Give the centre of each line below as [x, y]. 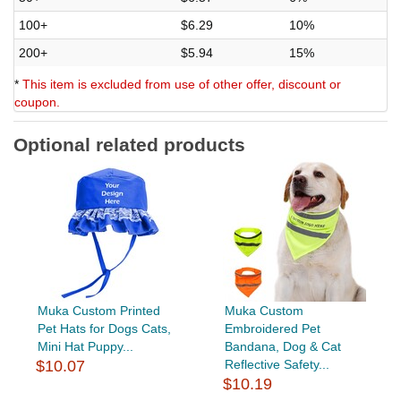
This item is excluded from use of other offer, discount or [182, 84]
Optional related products [129, 144]
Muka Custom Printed [98, 310]
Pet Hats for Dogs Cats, [104, 328]
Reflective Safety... [277, 364]
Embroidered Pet [272, 328]
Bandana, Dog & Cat [282, 346]
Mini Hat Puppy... [85, 346]
